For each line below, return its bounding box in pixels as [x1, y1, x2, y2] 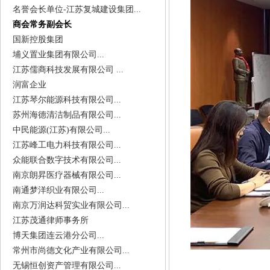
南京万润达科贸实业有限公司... [13, 201, 130, 210]
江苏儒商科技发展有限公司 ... [13, 65, 124, 74]
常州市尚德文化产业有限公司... [13, 246, 130, 255]
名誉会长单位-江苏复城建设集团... [13, 5, 141, 14]
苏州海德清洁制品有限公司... [13, 110, 121, 119]
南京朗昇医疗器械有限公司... [13, 171, 121, 180]
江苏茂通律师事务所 [13, 216, 89, 225]
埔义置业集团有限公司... [13, 50, 104, 59]
